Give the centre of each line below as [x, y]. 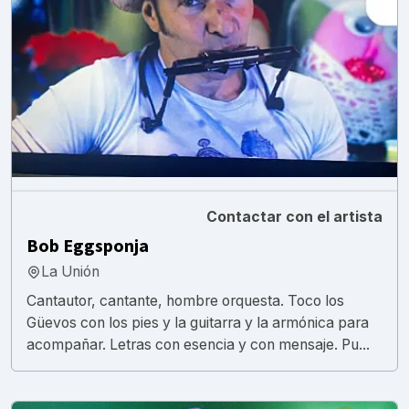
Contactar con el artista [294, 216]
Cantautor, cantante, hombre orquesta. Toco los [185, 300]
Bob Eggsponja [88, 246]
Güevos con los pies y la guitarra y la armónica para [198, 322]
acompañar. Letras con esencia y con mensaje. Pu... [198, 344]
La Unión [70, 271]
